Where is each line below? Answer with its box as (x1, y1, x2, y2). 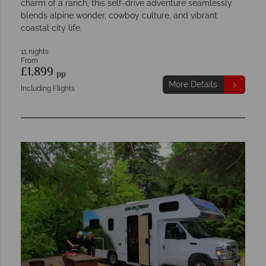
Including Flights (21, 84, 75, 93)
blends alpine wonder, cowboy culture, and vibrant (21, 11, 217, 21)
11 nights (21, 47, 49, 56)
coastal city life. (21, 23, 82, 33)
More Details (168, 80, 217, 90)
